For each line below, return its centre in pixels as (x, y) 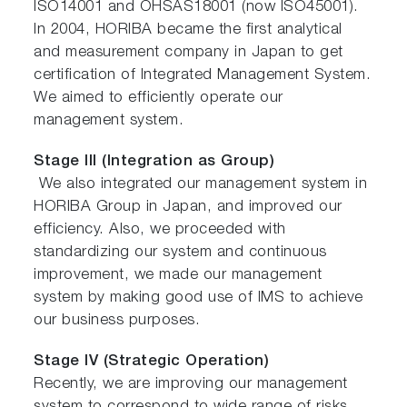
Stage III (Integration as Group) (154, 162)
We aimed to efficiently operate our (159, 98)
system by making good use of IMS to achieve (199, 298)
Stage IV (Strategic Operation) (152, 362)
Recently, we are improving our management (191, 384)
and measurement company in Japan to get (189, 53)
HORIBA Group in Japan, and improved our (188, 207)
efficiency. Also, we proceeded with (160, 230)
